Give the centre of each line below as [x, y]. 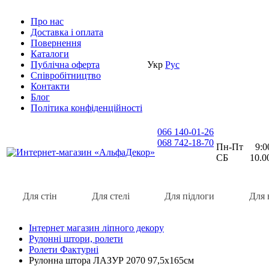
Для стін [40, 196]
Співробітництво [66, 75]
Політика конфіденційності [86, 108]
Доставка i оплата [67, 32]
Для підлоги [189, 196]
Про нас [47, 21]
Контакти [50, 86]
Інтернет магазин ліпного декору [96, 228]
